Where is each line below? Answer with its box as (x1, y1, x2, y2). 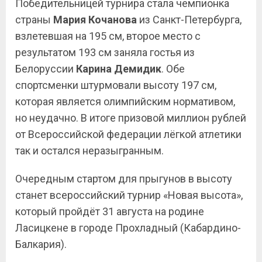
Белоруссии (15, 63, 76, 75)
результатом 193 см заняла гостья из (15, 46, 195, 58)
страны (15, 13, 53, 26)
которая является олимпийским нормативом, (15, 95, 235, 108)
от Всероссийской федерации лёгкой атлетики (15, 128, 242, 140)
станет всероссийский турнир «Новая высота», (15, 189, 243, 201)
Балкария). (15, 238, 67, 250)
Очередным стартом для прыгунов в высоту (15, 173, 232, 185)
